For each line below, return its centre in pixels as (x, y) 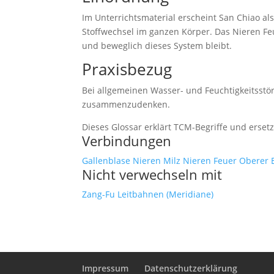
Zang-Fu (99, 194)
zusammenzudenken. (126, 104)
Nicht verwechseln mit (152, 174)
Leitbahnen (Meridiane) (166, 194)
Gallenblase (106, 161)
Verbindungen (127, 141)
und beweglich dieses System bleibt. (157, 46)
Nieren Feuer (210, 161)
